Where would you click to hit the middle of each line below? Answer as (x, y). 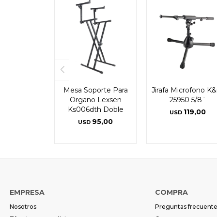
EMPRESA (27, 192)
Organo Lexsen (95, 100)
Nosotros (23, 206)
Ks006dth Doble (95, 109)
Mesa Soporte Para (95, 90)
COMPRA (171, 192)
